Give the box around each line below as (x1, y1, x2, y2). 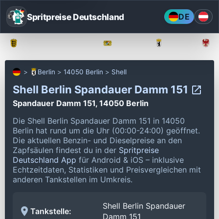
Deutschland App (13, 154, 76, 165)
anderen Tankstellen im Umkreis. (13, 174, 132, 184)
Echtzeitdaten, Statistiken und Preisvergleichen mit (13, 164, 201, 175)
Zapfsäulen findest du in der (13, 145, 119, 155)
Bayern (118, 39, 140, 47)
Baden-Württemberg (24, 39, 89, 47)
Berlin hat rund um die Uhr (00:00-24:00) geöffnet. (13, 125, 200, 135)
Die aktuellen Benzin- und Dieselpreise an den (13, 135, 182, 145)
